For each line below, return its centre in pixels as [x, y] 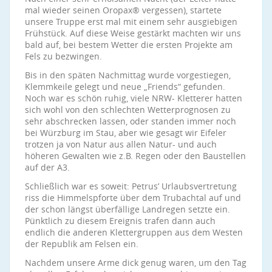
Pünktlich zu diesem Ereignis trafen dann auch [120, 221]
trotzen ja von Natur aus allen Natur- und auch [121, 144]
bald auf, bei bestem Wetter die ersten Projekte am [129, 45]
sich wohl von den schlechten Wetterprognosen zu [128, 110]
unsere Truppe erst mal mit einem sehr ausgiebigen [131, 22]
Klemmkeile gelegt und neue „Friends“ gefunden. [125, 87]
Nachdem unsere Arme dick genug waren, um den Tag [136, 263]
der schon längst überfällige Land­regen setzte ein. [127, 209]
